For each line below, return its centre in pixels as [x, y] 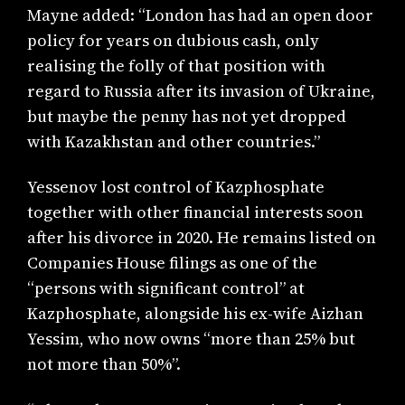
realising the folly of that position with [177, 65]
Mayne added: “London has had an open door [201, 14]
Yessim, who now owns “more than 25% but [192, 339]
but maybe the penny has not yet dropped [187, 116]
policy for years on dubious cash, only [174, 40]
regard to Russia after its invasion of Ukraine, [202, 90]
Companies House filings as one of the [173, 263]
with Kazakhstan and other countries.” [174, 141]
